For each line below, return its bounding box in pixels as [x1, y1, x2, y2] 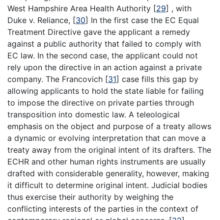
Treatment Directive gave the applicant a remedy [7, 27, 190, 37]
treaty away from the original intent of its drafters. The [7, 145, 211, 155]
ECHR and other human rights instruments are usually [7, 157, 206, 167]
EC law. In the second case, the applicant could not [7, 51, 198, 61]
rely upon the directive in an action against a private [7, 62, 202, 73]
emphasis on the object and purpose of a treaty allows [7, 121, 211, 132]
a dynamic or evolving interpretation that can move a [7, 133, 206, 143]
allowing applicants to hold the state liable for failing [7, 86, 204, 96]
